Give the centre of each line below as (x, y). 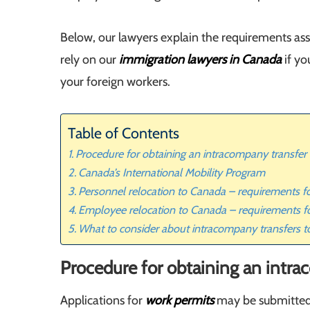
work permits (180, 301)
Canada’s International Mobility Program (172, 173)
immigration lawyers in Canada (200, 60)
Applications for (103, 301)
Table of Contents (124, 133)
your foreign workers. (115, 82)
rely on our (90, 60)
